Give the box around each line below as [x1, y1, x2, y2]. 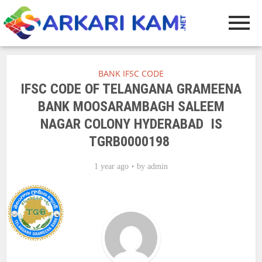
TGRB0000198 [89, 133, 173, 150]
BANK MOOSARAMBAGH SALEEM [37, 98, 225, 115]
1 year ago [94, 162, 129, 171]
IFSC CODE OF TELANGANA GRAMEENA [20, 81, 242, 98]
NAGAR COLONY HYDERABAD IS [40, 116, 222, 133]
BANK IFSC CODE [98, 68, 164, 80]
